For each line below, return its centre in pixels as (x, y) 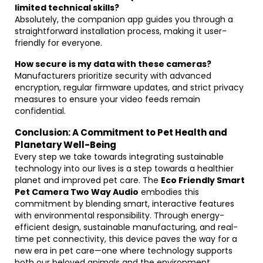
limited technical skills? (67, 8)
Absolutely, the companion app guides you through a (124, 19)
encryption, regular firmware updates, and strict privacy (129, 87)
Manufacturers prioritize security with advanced (113, 76)
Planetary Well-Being (65, 145)
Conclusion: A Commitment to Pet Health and (121, 132)
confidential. (40, 111)
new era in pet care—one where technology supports (124, 251)
